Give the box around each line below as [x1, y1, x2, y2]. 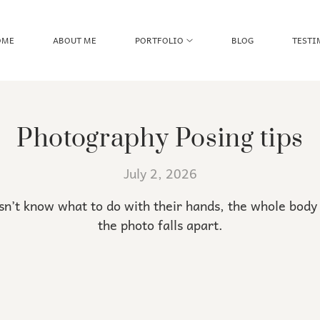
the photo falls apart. [97, 214, 223, 236]
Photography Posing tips [16, 122, 304, 155]
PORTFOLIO [135, 33, 184, 48]
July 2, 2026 [123, 163, 197, 184]
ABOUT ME [53, 33, 97, 48]
